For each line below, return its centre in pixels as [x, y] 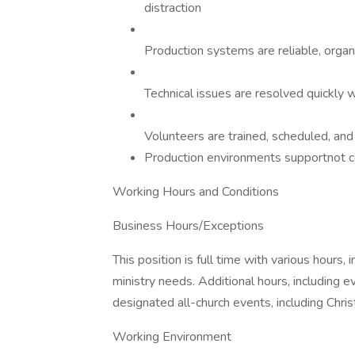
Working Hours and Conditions [196, 192]
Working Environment [172, 337]
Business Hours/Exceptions [188, 226]
